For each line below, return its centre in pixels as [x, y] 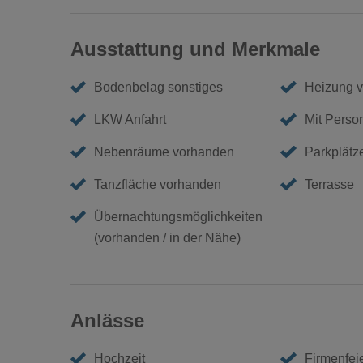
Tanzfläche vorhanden [158, 184]
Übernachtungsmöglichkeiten [179, 217]
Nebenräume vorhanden [164, 152]
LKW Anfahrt [130, 120]
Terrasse [329, 184]
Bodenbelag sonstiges [159, 87]
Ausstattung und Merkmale [195, 49]
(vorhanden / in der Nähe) [168, 238]
